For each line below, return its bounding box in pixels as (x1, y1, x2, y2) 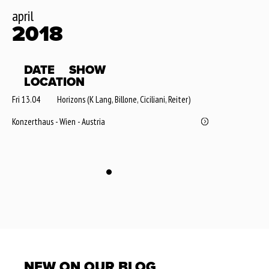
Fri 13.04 (12, 94, 40, 106)
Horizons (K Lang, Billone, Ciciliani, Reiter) (57, 94, 190, 106)
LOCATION (24, 75, 85, 90)
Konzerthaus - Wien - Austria (12, 116, 105, 128)
